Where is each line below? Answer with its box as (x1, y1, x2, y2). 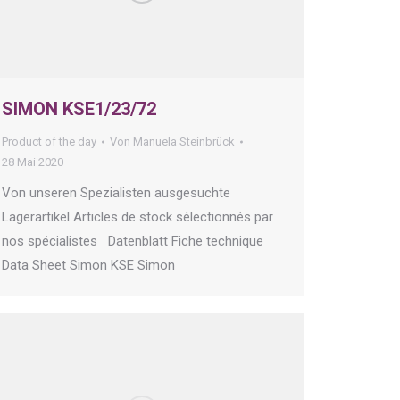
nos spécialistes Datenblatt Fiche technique (2, 233, 263, 250)
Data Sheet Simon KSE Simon (2, 257, 182, 274)
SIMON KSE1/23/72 (2, 98, 156, 121)
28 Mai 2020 (2, 155, 63, 170)
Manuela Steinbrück (133, 135, 235, 149)
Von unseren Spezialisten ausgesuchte (2, 185, 230, 202)
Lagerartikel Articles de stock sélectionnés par (2, 209, 273, 226)
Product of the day (2, 135, 96, 149)
